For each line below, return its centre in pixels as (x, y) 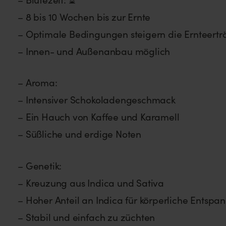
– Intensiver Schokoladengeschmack (97, 100)
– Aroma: (38, 82)
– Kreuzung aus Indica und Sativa (91, 183)
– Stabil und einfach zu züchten (87, 217)
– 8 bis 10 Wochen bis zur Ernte (84, 16)
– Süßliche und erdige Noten (80, 134)
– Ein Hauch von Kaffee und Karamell (99, 117)
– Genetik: (40, 166)
